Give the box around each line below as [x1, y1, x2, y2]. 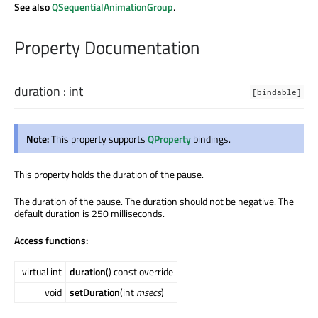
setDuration [70, 285, 120, 300]
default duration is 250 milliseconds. [14, 206, 165, 221]
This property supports [51, 131, 148, 147]
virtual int [22, 264, 62, 280]
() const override [106, 264, 173, 280]
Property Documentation [14, 33, 199, 61]
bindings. [191, 131, 231, 147]
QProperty [148, 131, 191, 147]
